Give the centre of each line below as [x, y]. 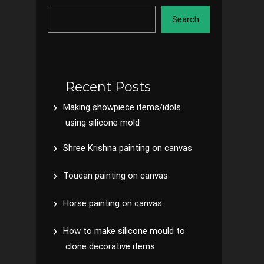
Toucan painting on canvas [115, 176]
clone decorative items [110, 246]
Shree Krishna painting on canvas [128, 148]
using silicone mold [103, 123]
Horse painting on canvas [113, 203]
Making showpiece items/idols [122, 107]
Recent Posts [108, 87]
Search [186, 19]
